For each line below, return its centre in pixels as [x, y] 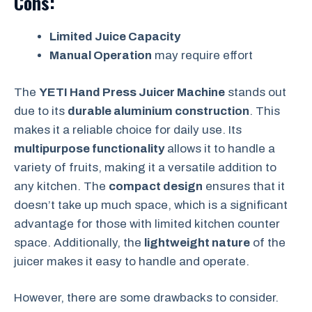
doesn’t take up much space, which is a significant [151, 205]
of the [268, 242]
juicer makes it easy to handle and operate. [132, 261]
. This [265, 111]
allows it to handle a [220, 148]
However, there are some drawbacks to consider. [146, 298]
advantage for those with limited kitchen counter [147, 224]
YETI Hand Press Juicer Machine [132, 92]
